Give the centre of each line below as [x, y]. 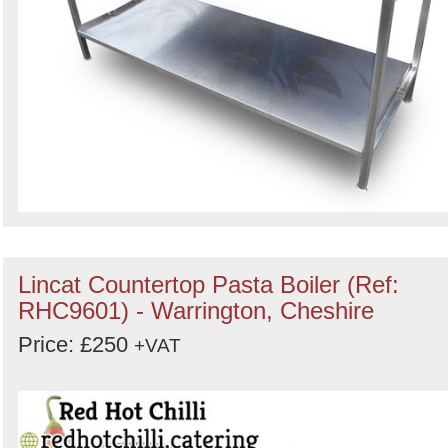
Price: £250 [76, 344]
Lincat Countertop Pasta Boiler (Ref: [208, 284]
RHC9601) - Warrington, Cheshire [196, 310]
